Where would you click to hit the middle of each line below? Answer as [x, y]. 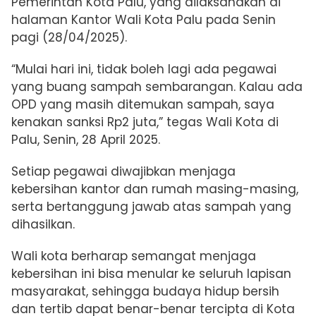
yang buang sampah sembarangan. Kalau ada [157, 87]
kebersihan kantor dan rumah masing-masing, [155, 189]
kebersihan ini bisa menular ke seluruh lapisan [151, 274]
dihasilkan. [43, 225]
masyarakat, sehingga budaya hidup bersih [145, 292]
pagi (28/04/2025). [69, 38]
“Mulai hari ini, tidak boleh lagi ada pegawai [144, 69]
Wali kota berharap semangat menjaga [134, 256]
